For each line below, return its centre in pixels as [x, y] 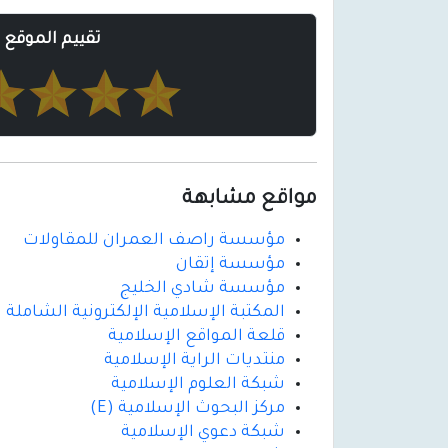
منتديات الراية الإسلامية [194, 361]
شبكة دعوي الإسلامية [203, 433]
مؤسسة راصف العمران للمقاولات [154, 241]
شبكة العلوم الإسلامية [198, 385]
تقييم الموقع [52, 40]
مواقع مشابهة [249, 200]
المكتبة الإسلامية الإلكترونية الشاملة [145, 313]
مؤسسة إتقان [230, 265]
